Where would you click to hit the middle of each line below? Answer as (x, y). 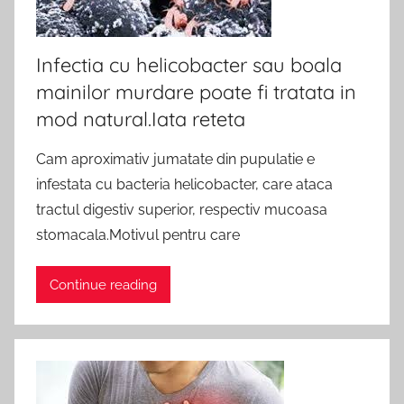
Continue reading (103, 285)
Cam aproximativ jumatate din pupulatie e (175, 159)
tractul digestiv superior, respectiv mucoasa (182, 210)
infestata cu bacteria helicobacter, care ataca (184, 184)
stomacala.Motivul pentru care (138, 235)
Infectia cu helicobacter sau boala (189, 65)
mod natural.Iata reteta (141, 119)
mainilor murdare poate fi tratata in (196, 92)
